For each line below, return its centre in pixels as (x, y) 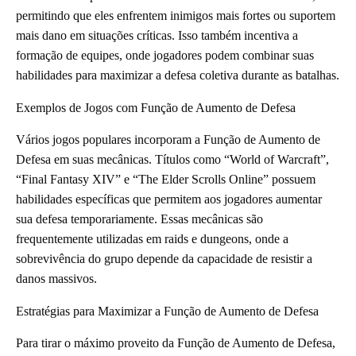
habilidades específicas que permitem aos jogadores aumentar (169, 199)
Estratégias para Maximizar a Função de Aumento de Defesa (167, 311)
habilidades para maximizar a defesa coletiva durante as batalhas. (178, 75)
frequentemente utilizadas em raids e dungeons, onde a (152, 238)
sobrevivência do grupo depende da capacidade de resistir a (164, 258)
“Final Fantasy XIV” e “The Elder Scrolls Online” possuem (166, 179)
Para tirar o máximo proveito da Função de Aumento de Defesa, (176, 342)
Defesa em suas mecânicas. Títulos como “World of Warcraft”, (172, 159)
